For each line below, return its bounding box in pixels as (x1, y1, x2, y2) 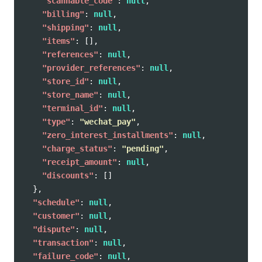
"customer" (33, 211, 80, 220)
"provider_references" (42, 63, 140, 73)
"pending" (122, 143, 164, 153)
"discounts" (42, 170, 94, 180)
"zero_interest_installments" (42, 130, 173, 140)
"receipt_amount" (42, 157, 117, 167)
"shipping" (42, 22, 89, 32)
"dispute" (33, 224, 75, 234)
